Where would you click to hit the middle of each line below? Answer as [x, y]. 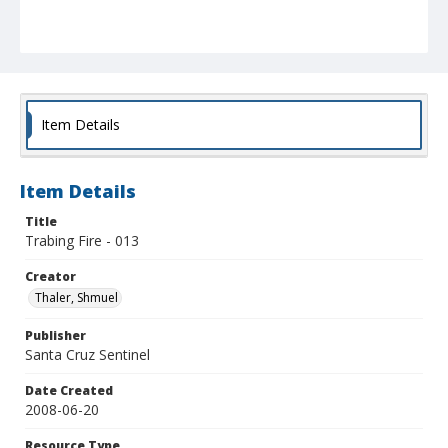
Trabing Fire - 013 [82, 241]
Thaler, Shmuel [76, 298]
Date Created [69, 391]
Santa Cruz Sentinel [87, 355]
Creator [50, 277]
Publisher [55, 336]
